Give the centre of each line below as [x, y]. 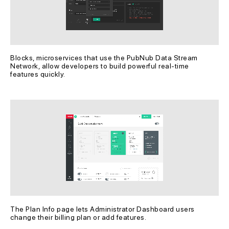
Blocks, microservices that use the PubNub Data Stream [105, 58]
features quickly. [38, 74]
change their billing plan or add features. [78, 217]
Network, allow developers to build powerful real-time [100, 66]
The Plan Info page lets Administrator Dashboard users [103, 209]
